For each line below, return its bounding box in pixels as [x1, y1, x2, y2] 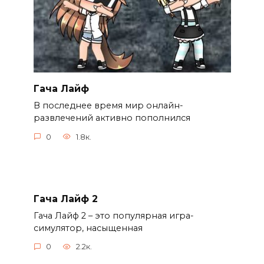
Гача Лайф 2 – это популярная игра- [33, 210, 194, 221]
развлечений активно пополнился [33, 113, 190, 124]
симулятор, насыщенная [33, 222, 143, 233]
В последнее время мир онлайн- [33, 100, 183, 111]
